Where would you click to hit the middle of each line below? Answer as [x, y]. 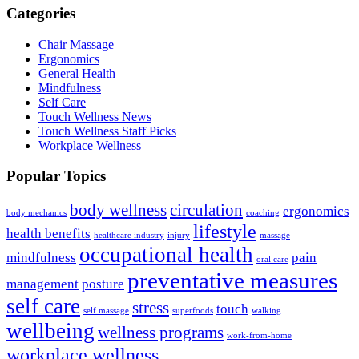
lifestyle [225, 232]
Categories [41, 13]
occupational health [166, 255]
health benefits [48, 234]
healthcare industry [129, 236]
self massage [106, 311]
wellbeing [50, 331]
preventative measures [232, 281]
